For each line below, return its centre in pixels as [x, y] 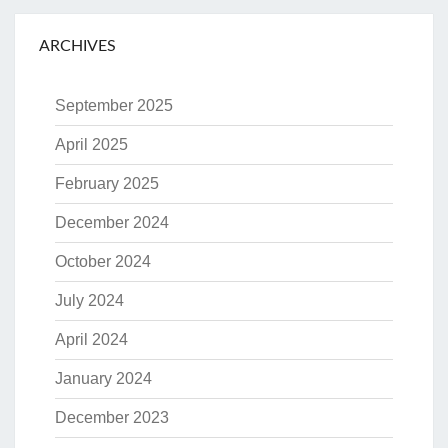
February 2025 [107, 184]
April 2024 [91, 340]
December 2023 [112, 418]
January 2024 [103, 379]
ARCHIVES [77, 46]
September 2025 [114, 106]
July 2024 [89, 301]
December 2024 [112, 223]
